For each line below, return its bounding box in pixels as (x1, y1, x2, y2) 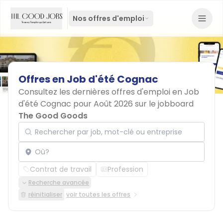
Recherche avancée (28, 178, 89, 187)
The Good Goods (18, 110, 88, 121)
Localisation (18, 136, 62, 147)
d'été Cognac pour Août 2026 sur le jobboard (18, 98, 194, 110)
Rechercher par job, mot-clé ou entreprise (18, 116, 172, 127)
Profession (108, 164, 143, 174)
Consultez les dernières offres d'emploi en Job (18, 86, 199, 98)
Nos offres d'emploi (73, 13, 144, 23)
